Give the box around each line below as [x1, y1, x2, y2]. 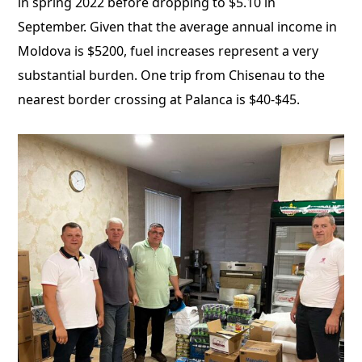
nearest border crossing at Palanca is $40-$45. [18, 90, 301, 108]
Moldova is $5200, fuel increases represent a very [18, 42, 319, 60]
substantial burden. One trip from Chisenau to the [18, 66, 326, 84]
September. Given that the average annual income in [18, 18, 338, 36]
